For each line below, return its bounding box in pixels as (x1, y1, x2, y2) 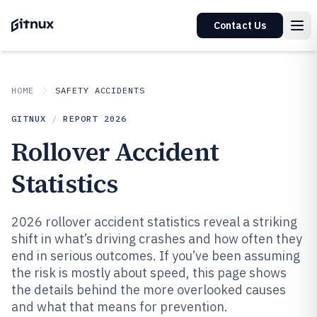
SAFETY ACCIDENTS (54, 85, 146, 96)
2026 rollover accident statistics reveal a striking (11, 214, 297, 230)
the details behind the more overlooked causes (11, 282, 286, 298)
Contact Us (214, 19, 266, 32)
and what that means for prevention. (11, 299, 228, 315)
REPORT (63, 113, 104, 124)
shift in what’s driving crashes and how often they (11, 231, 302, 247)
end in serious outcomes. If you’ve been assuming (11, 248, 300, 264)
